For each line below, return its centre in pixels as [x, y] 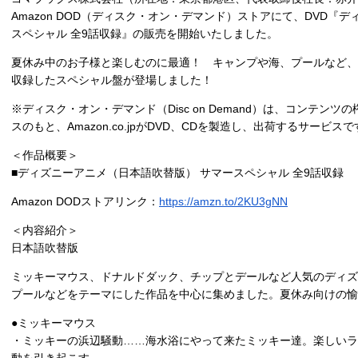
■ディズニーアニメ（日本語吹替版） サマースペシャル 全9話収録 [177, 173]
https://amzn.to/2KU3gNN [223, 201]
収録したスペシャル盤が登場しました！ [112, 80]
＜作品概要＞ [45, 155]
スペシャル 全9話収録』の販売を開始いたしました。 [145, 34]
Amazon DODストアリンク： [85, 201]
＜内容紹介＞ [45, 230]
